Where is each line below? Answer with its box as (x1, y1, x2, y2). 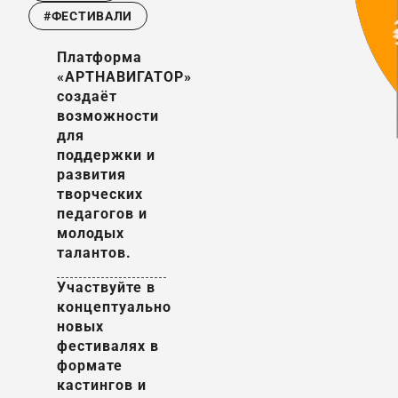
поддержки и (57, 147, 155, 163)
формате (57, 357, 123, 374)
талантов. (57, 244, 131, 261)
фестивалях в (57, 338, 159, 354)
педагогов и (57, 205, 147, 222)
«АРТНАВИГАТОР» (57, 68, 192, 85)
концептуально (57, 298, 171, 315)
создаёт (57, 88, 117, 105)
